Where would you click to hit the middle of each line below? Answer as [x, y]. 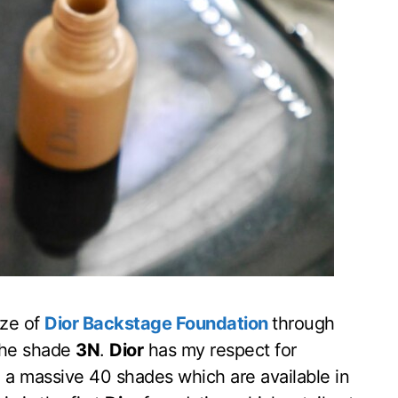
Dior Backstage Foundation [156, 324]
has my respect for [220, 350]
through [303, 324]
